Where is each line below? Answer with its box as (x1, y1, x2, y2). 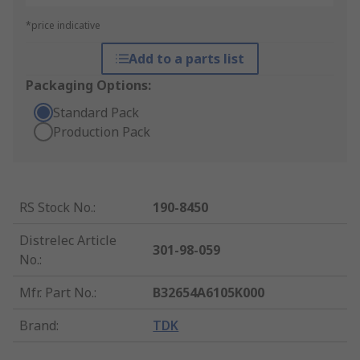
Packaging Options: (26, 76, 151, 95)
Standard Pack (53, 104, 139, 122)
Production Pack (53, 123, 150, 141)
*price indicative (26, 18, 100, 33)
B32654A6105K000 (153, 284, 265, 302)
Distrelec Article (19, 231, 117, 250)
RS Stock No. (19, 198, 93, 217)
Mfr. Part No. (19, 284, 94, 302)
